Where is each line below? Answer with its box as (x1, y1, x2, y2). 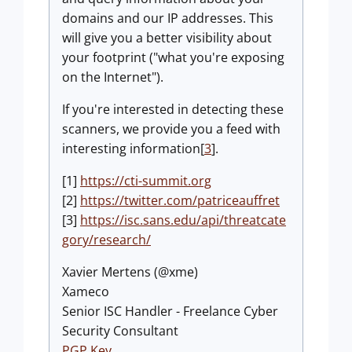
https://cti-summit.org (80, 172, 211, 189)
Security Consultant (62, 322, 178, 339)
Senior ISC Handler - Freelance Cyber (62, 302, 278, 320)
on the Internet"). (62, 68, 163, 86)
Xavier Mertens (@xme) (62, 263, 198, 280)
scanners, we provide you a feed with (62, 120, 280, 137)
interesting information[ (62, 140, 204, 157)
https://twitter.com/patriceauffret (80, 192, 280, 209)
